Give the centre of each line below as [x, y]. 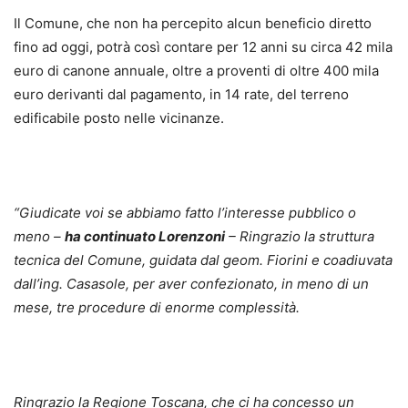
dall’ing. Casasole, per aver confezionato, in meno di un [191, 283]
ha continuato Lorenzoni [145, 236]
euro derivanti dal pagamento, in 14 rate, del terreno [181, 94]
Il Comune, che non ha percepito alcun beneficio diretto [193, 23]
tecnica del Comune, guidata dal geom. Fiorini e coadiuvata [203, 260]
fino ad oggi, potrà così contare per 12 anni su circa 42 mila [203, 46]
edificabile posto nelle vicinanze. [119, 117]
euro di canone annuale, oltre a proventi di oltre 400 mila [196, 70]
